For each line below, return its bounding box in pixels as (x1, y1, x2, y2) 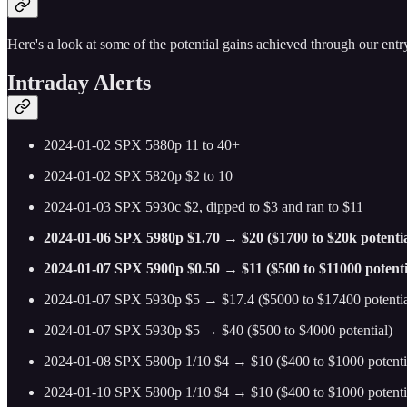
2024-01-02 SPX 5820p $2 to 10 (44, 168, 233, 184)
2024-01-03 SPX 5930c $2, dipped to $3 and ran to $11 (44, 199, 363, 215)
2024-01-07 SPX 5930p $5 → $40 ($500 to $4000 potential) (44, 323, 392, 339)
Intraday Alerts (7, 70, 151, 94)
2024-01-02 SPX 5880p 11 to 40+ (44, 137, 240, 154)
